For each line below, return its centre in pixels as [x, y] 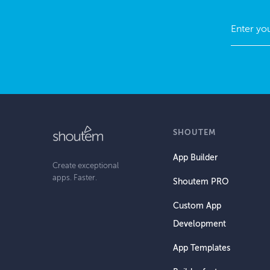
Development [199, 224]
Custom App [197, 206]
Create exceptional [86, 165]
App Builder [195, 157]
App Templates [202, 248]
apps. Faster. [75, 177]
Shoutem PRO [201, 181]
